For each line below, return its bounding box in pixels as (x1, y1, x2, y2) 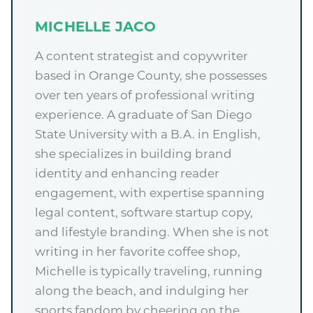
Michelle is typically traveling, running (35, 266, 263, 279)
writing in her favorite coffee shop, (35, 247, 240, 259)
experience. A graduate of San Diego (35, 110, 252, 122)
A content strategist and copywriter (35, 51, 248, 64)
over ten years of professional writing (35, 90, 255, 103)
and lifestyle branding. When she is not (35, 227, 269, 240)
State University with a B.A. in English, (35, 129, 261, 142)
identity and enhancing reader (35, 168, 219, 181)
